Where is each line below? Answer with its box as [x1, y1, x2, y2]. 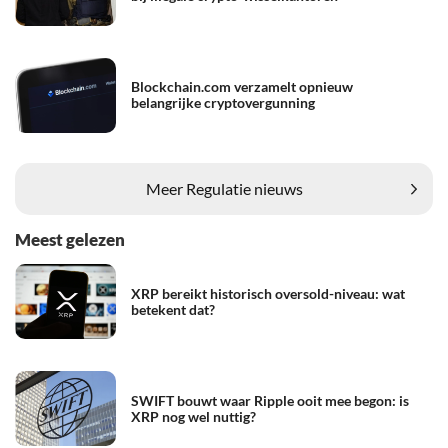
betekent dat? [131, 300, 215, 318]
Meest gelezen [15, 228, 125, 250]
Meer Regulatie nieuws [145, 179, 303, 199]
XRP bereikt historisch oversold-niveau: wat [131, 284, 405, 302]
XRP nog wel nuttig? [131, 407, 256, 425]
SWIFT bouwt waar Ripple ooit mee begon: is [131, 391, 409, 409]
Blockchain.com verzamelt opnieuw [131, 78, 353, 96]
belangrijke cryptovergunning [131, 94, 315, 112]
